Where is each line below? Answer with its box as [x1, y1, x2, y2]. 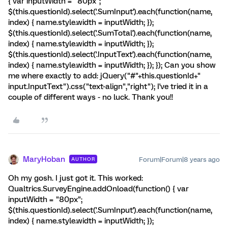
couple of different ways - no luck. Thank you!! [8, 93, 173, 102]
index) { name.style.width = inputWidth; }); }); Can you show [8, 61, 216, 70]
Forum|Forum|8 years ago [139, 156, 220, 163]
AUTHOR [71, 156, 95, 162]
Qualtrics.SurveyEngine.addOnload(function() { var [8, 184, 189, 193]
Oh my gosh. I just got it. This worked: [8, 174, 143, 183]
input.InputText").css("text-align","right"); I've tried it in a [8, 82, 208, 91]
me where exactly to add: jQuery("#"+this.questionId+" [8, 71, 201, 80]
